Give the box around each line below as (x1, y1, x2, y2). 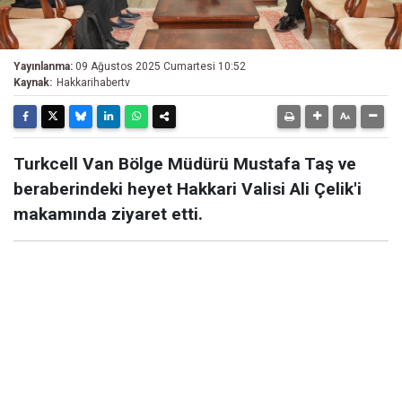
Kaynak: (13, 76, 52, 89)
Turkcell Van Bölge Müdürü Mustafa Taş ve (13, 153, 356, 174)
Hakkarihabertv (57, 76, 130, 89)
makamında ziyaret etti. (13, 204, 203, 224)
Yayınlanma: (13, 60, 73, 73)
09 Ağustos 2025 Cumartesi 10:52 (75, 60, 246, 73)
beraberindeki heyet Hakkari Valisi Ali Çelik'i (13, 179, 362, 199)
